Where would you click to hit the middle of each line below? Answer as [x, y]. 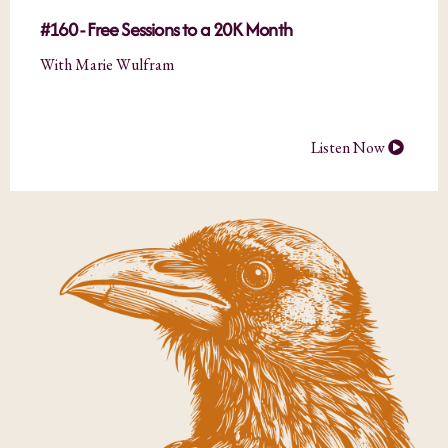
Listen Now [349, 148]
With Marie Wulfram [107, 65]
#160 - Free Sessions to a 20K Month [166, 30]
